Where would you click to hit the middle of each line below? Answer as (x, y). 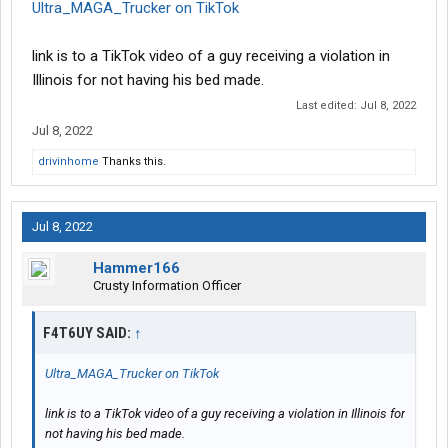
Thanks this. (132, 162)
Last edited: (328, 106)
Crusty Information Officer (167, 286)
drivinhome (68, 162)
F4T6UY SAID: (88, 333)
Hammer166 (136, 268)
